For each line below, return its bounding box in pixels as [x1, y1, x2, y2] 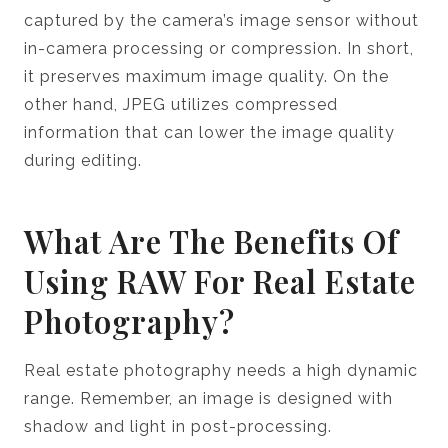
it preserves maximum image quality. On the [24, 66, 389, 86]
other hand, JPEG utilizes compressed [24, 94, 338, 114]
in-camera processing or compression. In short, [24, 38, 414, 58]
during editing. [24, 150, 147, 170]
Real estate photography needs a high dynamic [24, 360, 418, 380]
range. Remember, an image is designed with [24, 388, 393, 408]
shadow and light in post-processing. [24, 416, 337, 436]
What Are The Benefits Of [24, 220, 399, 263]
